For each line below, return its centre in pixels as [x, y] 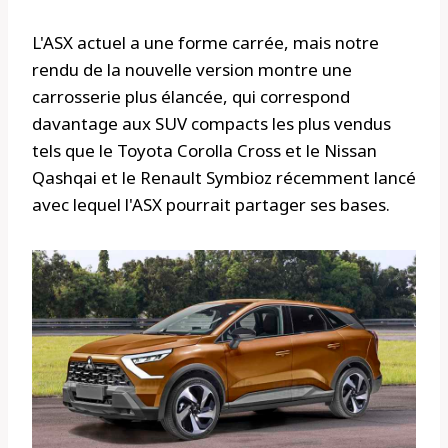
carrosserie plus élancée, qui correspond [191, 96]
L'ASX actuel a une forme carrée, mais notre [205, 42]
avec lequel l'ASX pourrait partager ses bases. [211, 204]
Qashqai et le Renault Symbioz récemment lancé [224, 177]
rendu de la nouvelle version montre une [192, 69]
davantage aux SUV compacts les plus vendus [211, 123]
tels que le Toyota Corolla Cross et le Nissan [204, 150]
